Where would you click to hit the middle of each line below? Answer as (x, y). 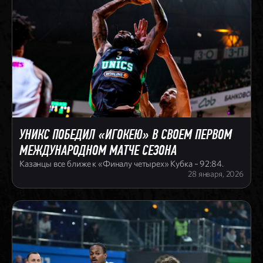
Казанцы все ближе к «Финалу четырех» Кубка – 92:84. (122, 164)
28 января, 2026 (216, 174)
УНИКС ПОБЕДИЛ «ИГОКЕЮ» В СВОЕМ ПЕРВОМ (126, 135)
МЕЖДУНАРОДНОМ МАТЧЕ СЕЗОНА (98, 151)
